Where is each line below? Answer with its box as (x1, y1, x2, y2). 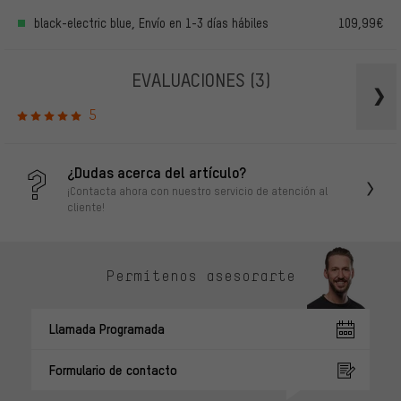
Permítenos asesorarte (106, 266, 295, 285)
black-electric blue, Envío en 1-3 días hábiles (34, 15, 269, 31)
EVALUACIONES (131, 67, 250, 92)
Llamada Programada (49, 320, 165, 338)
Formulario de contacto (49, 361, 177, 380)
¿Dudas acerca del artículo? (67, 162, 246, 183)
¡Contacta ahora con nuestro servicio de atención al (67, 183, 328, 199)
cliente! (67, 200, 105, 215)
